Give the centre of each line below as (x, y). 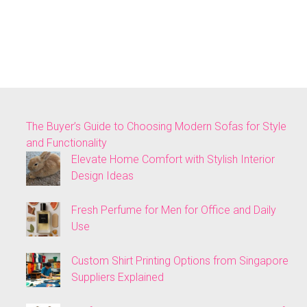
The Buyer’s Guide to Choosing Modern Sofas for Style (156, 126)
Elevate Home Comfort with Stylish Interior (173, 159)
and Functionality (66, 143)
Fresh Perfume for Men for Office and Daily (174, 210)
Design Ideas (102, 175)
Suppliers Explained (118, 277)
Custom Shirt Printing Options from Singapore (180, 260)
